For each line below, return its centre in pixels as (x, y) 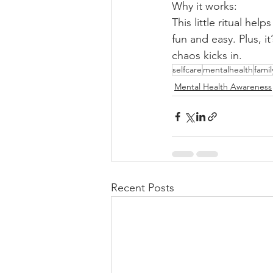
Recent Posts (143, 188)
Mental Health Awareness (223, 86)
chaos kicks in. (207, 55)
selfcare (187, 69)
